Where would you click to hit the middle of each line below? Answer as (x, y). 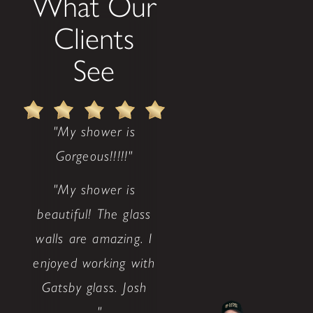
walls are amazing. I (94, 238)
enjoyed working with (94, 262)
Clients (94, 39)
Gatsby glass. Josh (94, 287)
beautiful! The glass (94, 213)
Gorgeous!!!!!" (94, 156)
